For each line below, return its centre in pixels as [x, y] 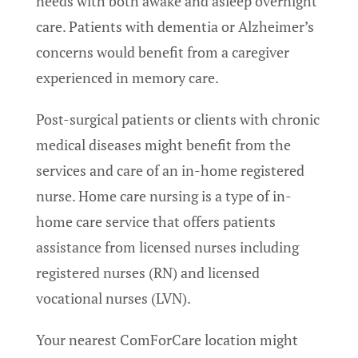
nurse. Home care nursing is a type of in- [164, 196]
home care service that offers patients [156, 222]
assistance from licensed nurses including [167, 247]
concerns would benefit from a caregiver [163, 52]
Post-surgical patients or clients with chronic [178, 119]
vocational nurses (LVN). [113, 298]
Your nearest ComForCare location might [167, 340]
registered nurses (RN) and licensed [148, 273]
